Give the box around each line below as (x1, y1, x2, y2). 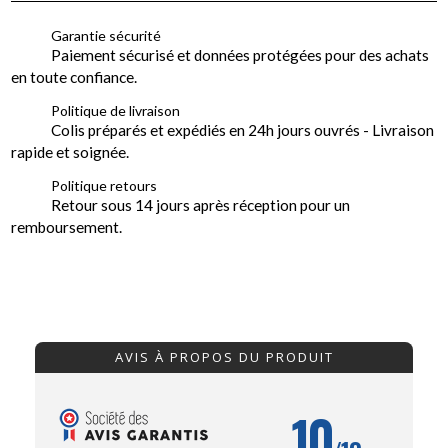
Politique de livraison (51, 102, 181, 119)
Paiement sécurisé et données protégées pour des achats (51, 46, 430, 64)
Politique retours (51, 177, 158, 194)
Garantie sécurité (51, 27, 162, 44)
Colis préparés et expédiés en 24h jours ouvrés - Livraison (51, 121, 435, 139)
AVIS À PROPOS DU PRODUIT (114, 348, 334, 366)
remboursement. (11, 218, 123, 236)
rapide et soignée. (11, 143, 130, 161)
